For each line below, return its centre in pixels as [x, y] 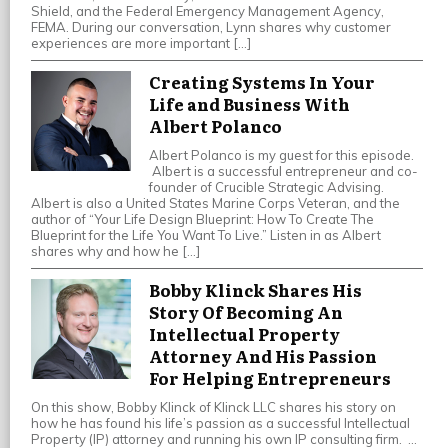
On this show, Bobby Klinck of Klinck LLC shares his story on [213, 407]
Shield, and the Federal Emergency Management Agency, [207, 11]
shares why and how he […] [115, 251]
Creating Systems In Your [262, 82]
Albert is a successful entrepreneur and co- [283, 171]
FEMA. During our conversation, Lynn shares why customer [211, 27]
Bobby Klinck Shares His [255, 290]
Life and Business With [249, 104]
